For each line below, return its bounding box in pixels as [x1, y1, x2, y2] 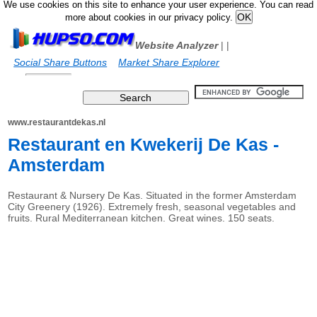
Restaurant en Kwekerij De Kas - [8, 134, 279, 154]
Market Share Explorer [118, 57, 220, 68]
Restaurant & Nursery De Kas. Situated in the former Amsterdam [8, 190, 297, 201]
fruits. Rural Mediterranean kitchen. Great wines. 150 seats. [8, 212, 275, 224]
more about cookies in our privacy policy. [64, 13, 236, 23]
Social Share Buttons [13, 57, 108, 68]
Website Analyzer [135, 40, 219, 51]
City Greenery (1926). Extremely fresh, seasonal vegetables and [8, 201, 296, 212]
